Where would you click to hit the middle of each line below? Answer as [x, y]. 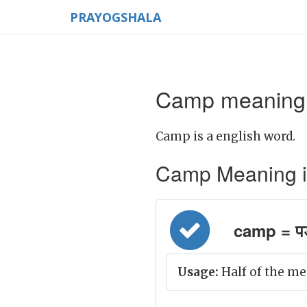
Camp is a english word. [225, 136]
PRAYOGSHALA [115, 17]
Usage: [198, 272]
